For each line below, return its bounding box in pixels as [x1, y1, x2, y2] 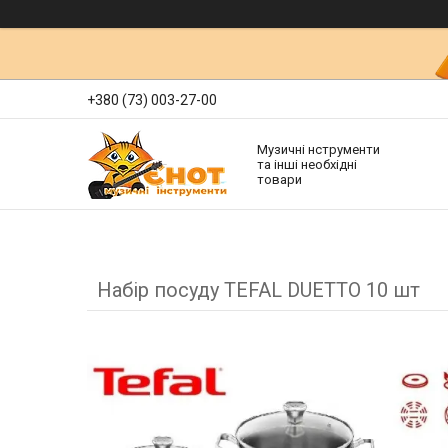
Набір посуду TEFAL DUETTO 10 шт [97, 278, 420, 303]
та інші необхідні [257, 156, 357, 172]
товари [257, 171, 302, 187]
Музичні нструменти [257, 141, 380, 157]
